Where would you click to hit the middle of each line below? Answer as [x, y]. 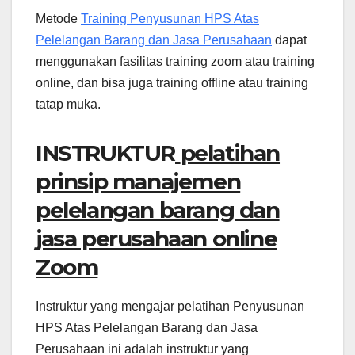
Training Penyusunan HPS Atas [170, 19]
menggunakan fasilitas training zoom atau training [175, 61]
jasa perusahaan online [157, 239]
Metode [58, 19]
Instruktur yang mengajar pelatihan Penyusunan [170, 306]
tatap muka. [68, 104]
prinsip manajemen [138, 181]
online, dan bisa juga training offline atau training [172, 83]
